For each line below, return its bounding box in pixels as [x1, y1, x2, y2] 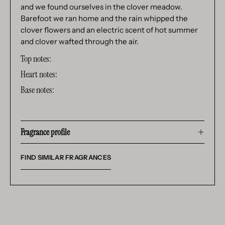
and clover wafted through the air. [21, 36, 139, 46]
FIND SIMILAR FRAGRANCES [21, 153, 111, 161]
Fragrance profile [21, 126, 70, 138]
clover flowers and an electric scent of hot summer [21, 25, 198, 35]
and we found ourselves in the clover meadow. [21, 2, 182, 12]
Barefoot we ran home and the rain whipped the [21, 13, 188, 23]
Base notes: [21, 83, 54, 96]
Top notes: [21, 52, 51, 65]
